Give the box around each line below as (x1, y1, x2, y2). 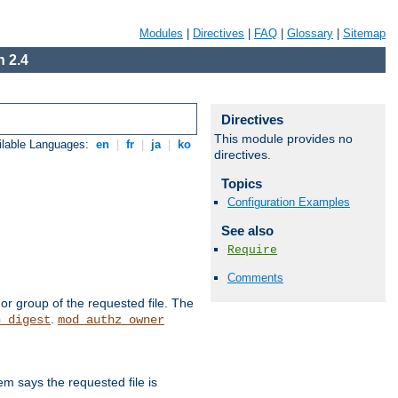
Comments (227, 271, 283, 285)
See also (220, 223, 274, 239)
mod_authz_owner (58, 313, 164, 328)
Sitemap (343, 27, 386, 40)
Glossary (287, 27, 333, 40)
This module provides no (214, 131, 353, 146)
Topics (220, 176, 262, 191)
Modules (139, 27, 183, 40)
